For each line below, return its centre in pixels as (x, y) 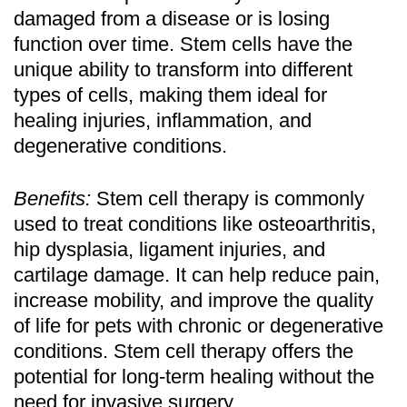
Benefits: (52, 198)
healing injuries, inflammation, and (163, 120)
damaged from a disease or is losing (172, 18)
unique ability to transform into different (183, 69)
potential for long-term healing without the (194, 376)
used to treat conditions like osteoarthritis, (195, 223)
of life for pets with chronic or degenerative (199, 325)
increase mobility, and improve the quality (194, 300)
